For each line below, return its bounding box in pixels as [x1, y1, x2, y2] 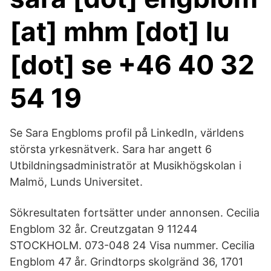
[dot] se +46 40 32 [10, 48, 255, 81]
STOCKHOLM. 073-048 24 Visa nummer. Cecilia [10, 239, 255, 252]
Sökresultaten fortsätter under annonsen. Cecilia [10, 206, 260, 219]
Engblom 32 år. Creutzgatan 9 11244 [10, 223, 198, 235]
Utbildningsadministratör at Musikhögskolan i [10, 159, 241, 172]
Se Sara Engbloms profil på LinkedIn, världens [10, 126, 244, 139]
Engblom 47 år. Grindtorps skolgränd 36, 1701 [10, 255, 243, 268]
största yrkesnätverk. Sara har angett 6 [10, 143, 212, 155]
